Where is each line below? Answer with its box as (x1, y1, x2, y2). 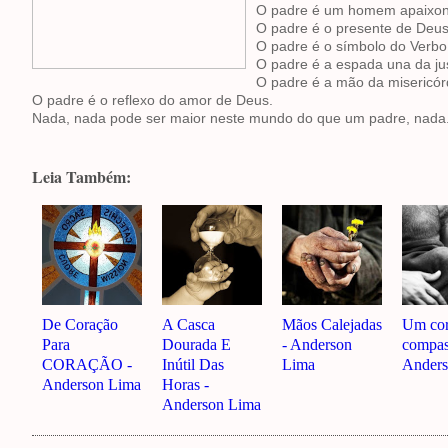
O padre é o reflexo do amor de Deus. (32, 92, 273, 108)
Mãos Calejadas (282, 316, 382, 333)
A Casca (162, 316, 215, 333)
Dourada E (162, 336, 231, 353)
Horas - (162, 376, 209, 393)
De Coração (42, 316, 118, 333)
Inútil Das (162, 356, 224, 373)
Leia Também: (32, 165, 131, 188)
